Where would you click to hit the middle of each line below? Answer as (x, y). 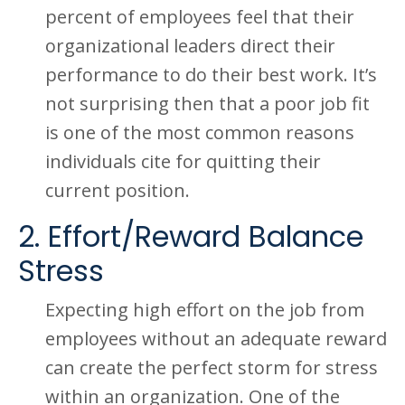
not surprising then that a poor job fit (207, 104)
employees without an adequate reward (216, 339)
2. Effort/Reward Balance (191, 236)
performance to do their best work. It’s (211, 75)
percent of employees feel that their (200, 17)
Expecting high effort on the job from (205, 310)
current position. (118, 190)
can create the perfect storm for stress (212, 367)
